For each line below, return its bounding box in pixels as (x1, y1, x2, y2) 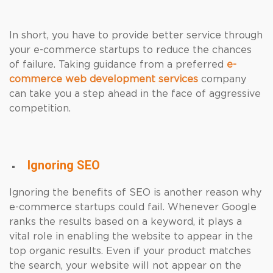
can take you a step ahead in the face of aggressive (9, 89, 261, 99)
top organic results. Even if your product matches (9, 246, 251, 256)
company (198, 74, 246, 84)
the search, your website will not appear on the (9, 261, 241, 271)
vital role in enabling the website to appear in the (9, 232, 253, 241)
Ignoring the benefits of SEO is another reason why (9, 188, 261, 197)
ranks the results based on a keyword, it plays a (9, 217, 242, 227)
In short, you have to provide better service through (9, 30, 263, 40)
